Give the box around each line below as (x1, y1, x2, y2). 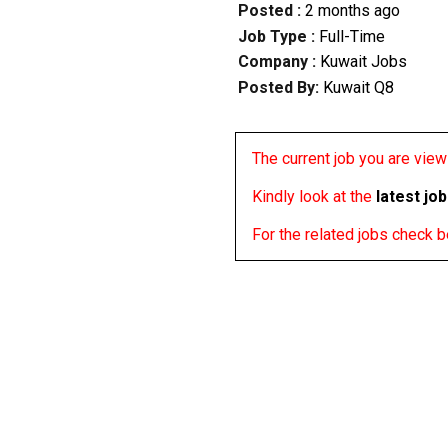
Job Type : (237, 26, 319, 46)
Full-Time (318, 26, 385, 46)
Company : (237, 52, 316, 72)
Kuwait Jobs (315, 52, 407, 72)
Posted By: (237, 77, 323, 97)
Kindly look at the (251, 186, 376, 206)
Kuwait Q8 (322, 77, 394, 97)
